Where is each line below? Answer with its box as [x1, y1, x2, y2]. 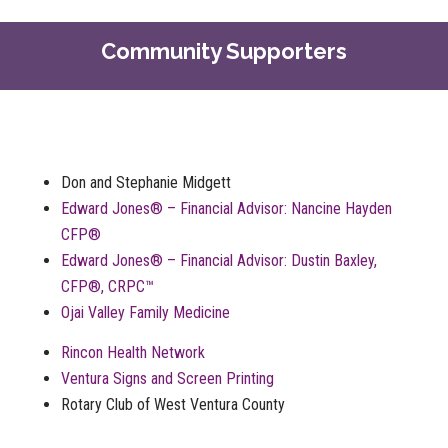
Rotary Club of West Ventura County [60, 394, 285, 414]
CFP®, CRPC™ [60, 276, 154, 296]
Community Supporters [100, 37, 347, 64]
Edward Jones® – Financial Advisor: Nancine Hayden [60, 198, 392, 218]
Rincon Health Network [60, 342, 205, 362]
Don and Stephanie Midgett [60, 172, 231, 192]
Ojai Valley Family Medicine [60, 302, 230, 322]
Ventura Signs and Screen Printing [60, 368, 274, 388]
